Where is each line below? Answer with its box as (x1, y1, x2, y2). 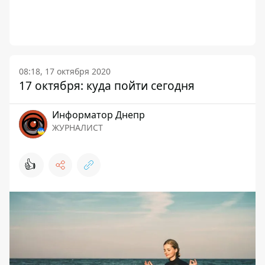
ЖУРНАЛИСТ (52, 122, 103, 133)
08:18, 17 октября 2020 (19, 66, 111, 77)
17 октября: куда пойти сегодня (19, 77, 195, 93)
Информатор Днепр (52, 108, 145, 121)
